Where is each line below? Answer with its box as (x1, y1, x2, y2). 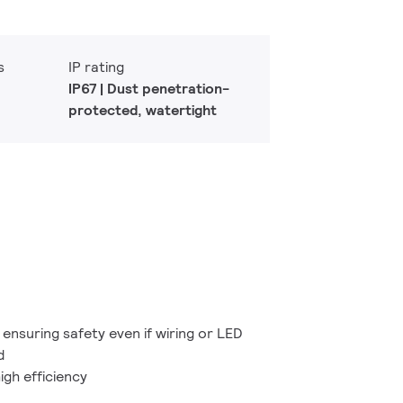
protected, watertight (68, 101, 217, 120)
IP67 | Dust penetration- (68, 79, 229, 98)
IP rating (68, 58, 124, 76)
